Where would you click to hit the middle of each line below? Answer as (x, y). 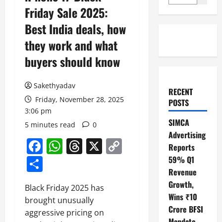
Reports (181, 147)
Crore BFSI (186, 209)
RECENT (180, 92)
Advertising (187, 135)
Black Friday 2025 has (64, 188)
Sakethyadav (55, 85)
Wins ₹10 (183, 197)
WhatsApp (101, 146)
